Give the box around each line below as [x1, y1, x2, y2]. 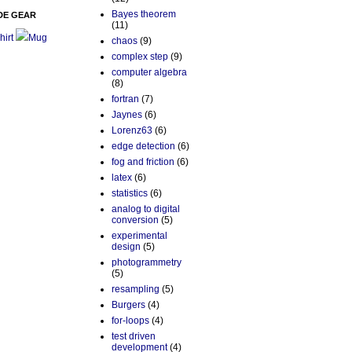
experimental [112, 230, 167, 242]
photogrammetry [112, 257, 181, 269]
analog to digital [112, 203, 180, 215]
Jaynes [112, 109, 142, 121]
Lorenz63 [112, 125, 152, 137]
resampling [112, 284, 159, 295]
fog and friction [112, 156, 174, 168]
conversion [112, 214, 159, 226]
